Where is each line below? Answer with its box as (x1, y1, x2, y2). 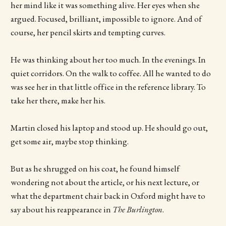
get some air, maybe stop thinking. (10, 135, 129, 147)
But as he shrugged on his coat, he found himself (10, 163, 180, 175)
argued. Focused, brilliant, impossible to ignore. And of (10, 13, 202, 24)
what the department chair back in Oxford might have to (10, 190, 205, 202)
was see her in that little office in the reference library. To (10, 81, 206, 92)
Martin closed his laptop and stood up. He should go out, (10, 122, 208, 133)
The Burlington (112, 204, 162, 215)
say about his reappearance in (10, 204, 112, 215)
